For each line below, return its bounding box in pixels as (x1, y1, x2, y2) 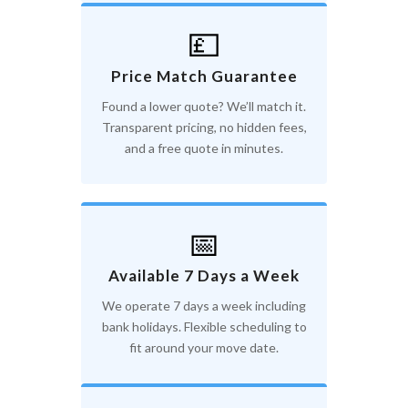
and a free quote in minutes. (125, 140, 283, 157)
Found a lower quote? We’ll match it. (102, 98, 306, 115)
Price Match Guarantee (110, 66, 298, 87)
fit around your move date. (129, 340, 279, 356)
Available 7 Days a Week (108, 266, 300, 286)
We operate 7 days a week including (102, 298, 306, 314)
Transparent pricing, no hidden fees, (101, 119, 307, 136)
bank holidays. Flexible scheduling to (101, 319, 307, 335)
